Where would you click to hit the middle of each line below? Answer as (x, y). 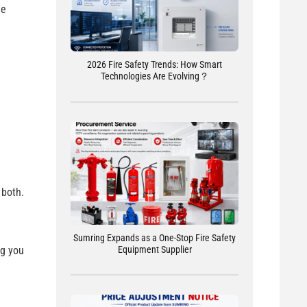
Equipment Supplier (155, 249)
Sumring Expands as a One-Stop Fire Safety (155, 237)
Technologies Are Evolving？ (155, 76)
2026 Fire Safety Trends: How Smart (155, 64)
